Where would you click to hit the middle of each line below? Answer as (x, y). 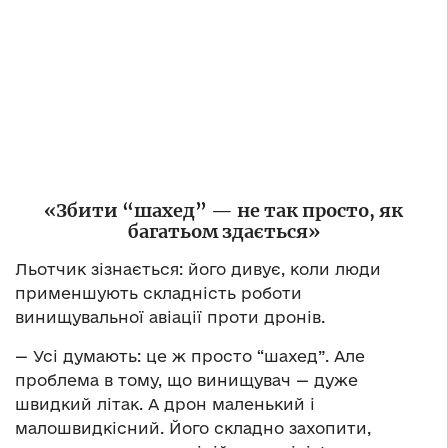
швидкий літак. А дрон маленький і (165, 403)
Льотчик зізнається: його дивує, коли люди (198, 268)
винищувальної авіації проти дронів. (170, 316)
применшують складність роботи (158, 292)
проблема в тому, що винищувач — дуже (186, 379)
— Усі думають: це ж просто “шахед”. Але (190, 355)
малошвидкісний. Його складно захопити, (193, 427)
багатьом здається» (223, 231)
